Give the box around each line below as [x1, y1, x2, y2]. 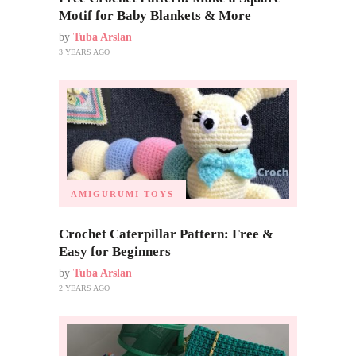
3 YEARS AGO [59, 48, 110, 57]
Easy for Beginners [59, 243, 171, 259]
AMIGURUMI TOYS [71, 188, 174, 199]
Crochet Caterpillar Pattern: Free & [59, 226, 273, 242]
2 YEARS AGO [59, 283, 110, 292]
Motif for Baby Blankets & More [59, 8, 251, 24]
